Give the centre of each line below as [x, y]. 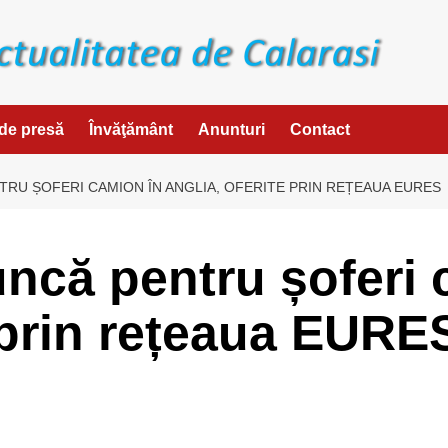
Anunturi [231, 129]
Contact [320, 129]
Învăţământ [131, 129]
